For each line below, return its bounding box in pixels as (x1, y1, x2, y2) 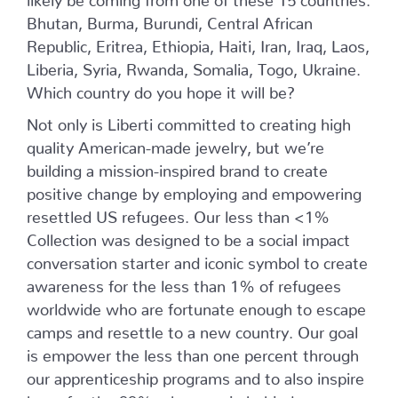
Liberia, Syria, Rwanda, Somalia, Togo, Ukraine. (27, 60, 361, 71)
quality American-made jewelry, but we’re (27, 138, 324, 149)
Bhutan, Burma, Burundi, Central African (27, 13, 313, 25)
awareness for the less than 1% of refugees (27, 276, 341, 288)
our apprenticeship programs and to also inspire (27, 369, 364, 380)
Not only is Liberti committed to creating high (27, 115, 351, 126)
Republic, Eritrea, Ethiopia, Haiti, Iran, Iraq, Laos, (27, 36, 370, 48)
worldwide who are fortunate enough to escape (27, 299, 366, 311)
